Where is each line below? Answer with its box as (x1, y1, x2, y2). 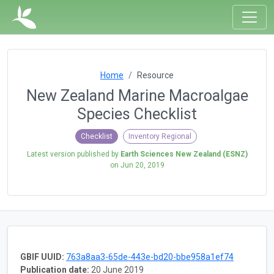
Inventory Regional (128, 131, 191, 141)
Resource (137, 70, 174, 80)
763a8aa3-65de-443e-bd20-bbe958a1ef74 (66, 251, 234, 262)
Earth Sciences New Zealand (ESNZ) (120, 149, 248, 158)
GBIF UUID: (20, 251, 64, 262)
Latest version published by (26, 149, 120, 158)
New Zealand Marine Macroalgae (26, 87, 248, 105)
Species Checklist (77, 105, 197, 123)
